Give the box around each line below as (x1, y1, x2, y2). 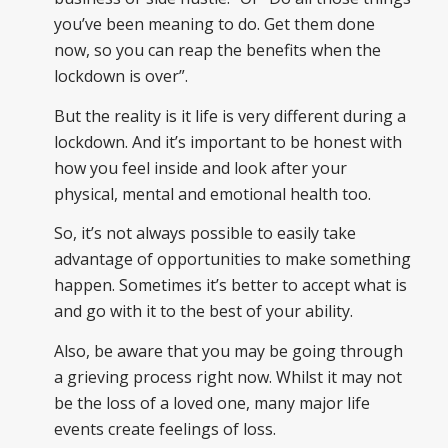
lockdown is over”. (53, 65, 188, 88)
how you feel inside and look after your (53, 156, 347, 179)
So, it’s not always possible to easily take (53, 222, 356, 245)
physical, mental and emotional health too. (53, 182, 371, 205)
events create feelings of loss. (53, 417, 276, 440)
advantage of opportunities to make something (53, 248, 411, 271)
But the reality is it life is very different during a (53, 104, 406, 127)
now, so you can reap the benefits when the (53, 39, 381, 62)
